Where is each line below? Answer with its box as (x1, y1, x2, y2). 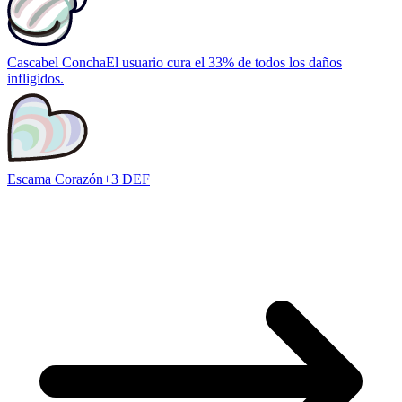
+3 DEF (103, 171, 150, 188)
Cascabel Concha (7, 55, 106, 71)
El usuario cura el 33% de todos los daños (106, 55, 342, 71)
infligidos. (7, 71, 64, 87)
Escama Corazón (7, 171, 103, 188)
